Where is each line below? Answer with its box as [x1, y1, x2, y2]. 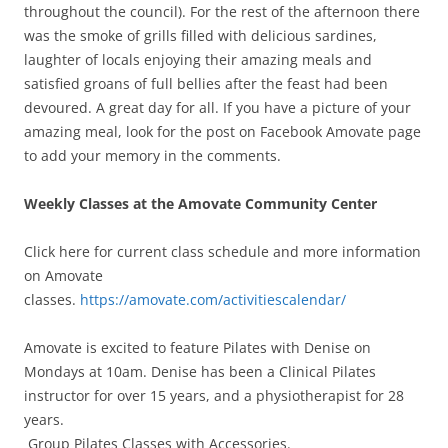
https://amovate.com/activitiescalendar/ [80, 289, 346, 309]
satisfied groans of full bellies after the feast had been [24, 73, 388, 93]
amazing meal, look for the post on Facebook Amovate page [24, 121, 421, 141]
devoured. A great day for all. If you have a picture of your [24, 97, 411, 117]
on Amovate [24, 265, 103, 285]
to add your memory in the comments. [24, 145, 281, 165]
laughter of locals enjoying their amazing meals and [24, 49, 372, 69]
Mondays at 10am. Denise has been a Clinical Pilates [24, 361, 376, 381]
